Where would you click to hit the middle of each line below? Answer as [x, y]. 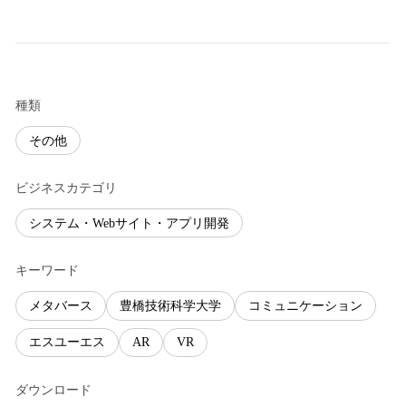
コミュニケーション [305, 305]
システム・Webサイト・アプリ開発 [129, 223]
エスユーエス [67, 343]
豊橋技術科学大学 [170, 305]
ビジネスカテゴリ [66, 188]
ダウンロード [53, 390]
